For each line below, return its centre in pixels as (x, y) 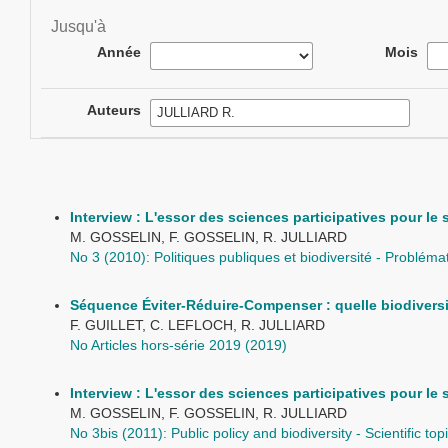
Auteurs (113, 110)
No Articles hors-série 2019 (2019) (178, 345)
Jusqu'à (78, 26)
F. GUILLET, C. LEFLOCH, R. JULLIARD (197, 325)
